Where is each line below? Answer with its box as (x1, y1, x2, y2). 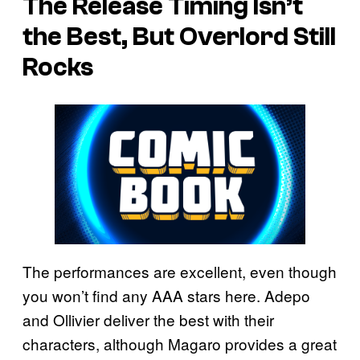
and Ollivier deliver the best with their (22, 308, 274, 330)
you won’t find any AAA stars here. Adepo (22, 284, 310, 306)
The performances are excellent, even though (22, 260, 337, 282)
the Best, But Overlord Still (22, 22, 336, 52)
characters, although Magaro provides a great (22, 332, 337, 354)
